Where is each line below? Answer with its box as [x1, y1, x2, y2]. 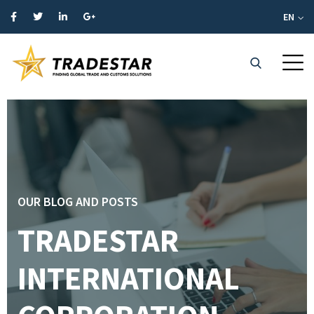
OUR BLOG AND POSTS [18, 193, 138, 210]
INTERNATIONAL [18, 259, 240, 298]
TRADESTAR [18, 221, 179, 260]
